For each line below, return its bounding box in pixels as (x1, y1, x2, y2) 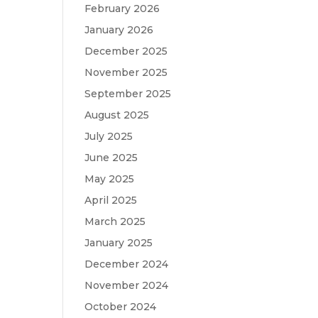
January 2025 (84, 236, 153, 249)
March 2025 (84, 215, 146, 228)
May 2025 (84, 172, 135, 185)
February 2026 (84, 2, 160, 15)
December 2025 (84, 45, 168, 57)
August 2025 (84, 109, 150, 121)
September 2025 (84, 87, 172, 100)
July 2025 (84, 130, 133, 143)
